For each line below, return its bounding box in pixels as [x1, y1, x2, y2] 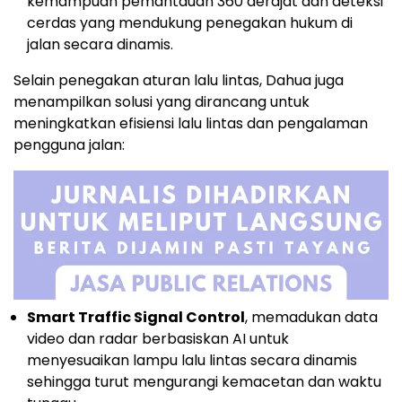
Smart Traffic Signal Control [27, 307, 245, 328]
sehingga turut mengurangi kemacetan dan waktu [27, 371, 381, 393]
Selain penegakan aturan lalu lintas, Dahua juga [13, 70, 344, 92]
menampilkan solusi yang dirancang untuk [13, 92, 310, 113]
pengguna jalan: [13, 135, 125, 156]
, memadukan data [245, 307, 378, 328]
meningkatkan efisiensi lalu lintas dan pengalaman [13, 113, 368, 135]
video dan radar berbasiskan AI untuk [27, 328, 289, 350]
